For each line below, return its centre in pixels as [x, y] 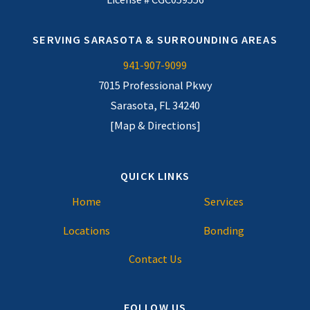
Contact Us [155, 259]
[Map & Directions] [155, 126]
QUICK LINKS [155, 175]
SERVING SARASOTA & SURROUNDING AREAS [155, 39]
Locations [86, 230]
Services [224, 202]
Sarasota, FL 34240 [155, 106]
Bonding [224, 230]
